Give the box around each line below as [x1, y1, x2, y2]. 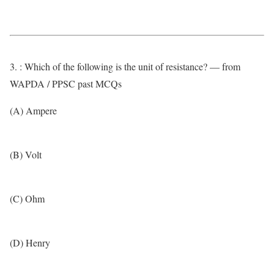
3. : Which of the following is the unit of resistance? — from [10, 60, 240, 73]
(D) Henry [10, 236, 50, 249]
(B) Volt [10, 148, 42, 161]
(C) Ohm [10, 192, 45, 205]
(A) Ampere [10, 104, 57, 117]
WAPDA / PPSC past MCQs [10, 77, 122, 90]
